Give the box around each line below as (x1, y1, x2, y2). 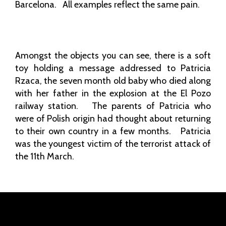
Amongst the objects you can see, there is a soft (15, 49, 211, 61)
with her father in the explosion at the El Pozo (15, 87, 211, 99)
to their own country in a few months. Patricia (15, 125, 211, 137)
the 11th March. (15, 150, 74, 162)
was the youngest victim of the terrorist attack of (15, 138, 211, 149)
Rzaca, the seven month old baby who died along (15, 75, 211, 86)
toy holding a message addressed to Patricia (15, 62, 211, 74)
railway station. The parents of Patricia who (15, 100, 211, 111)
